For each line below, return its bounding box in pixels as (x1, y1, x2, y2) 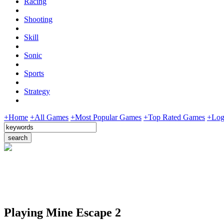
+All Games (30, 112, 68, 121)
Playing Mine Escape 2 (4, 205, 121, 219)
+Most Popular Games (70, 112, 141, 121)
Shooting (24, 14, 52, 23)
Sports (24, 68, 44, 77)
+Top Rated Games (143, 112, 205, 121)
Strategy (24, 86, 50, 95)
